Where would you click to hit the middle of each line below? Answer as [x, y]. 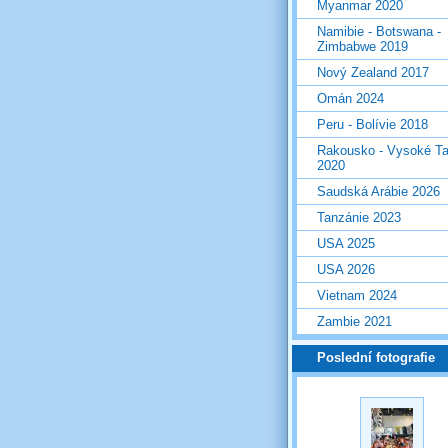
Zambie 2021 [354, 321]
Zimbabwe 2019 [362, 46]
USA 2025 [346, 243]
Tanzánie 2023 [359, 217]
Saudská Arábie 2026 [378, 191]
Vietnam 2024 [357, 295]
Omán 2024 [350, 98]
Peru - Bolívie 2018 [372, 124]
